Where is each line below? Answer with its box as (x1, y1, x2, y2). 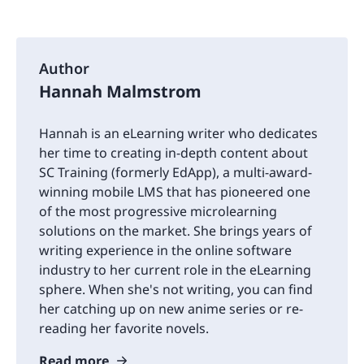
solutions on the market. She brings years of (39, 222, 312, 240)
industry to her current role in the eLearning (39, 261, 311, 279)
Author (39, 58, 89, 79)
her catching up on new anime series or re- (39, 300, 303, 318)
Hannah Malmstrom (39, 80, 201, 103)
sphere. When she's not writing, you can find (39, 280, 313, 299)
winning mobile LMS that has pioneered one (39, 183, 310, 201)
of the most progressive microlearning (39, 202, 277, 221)
